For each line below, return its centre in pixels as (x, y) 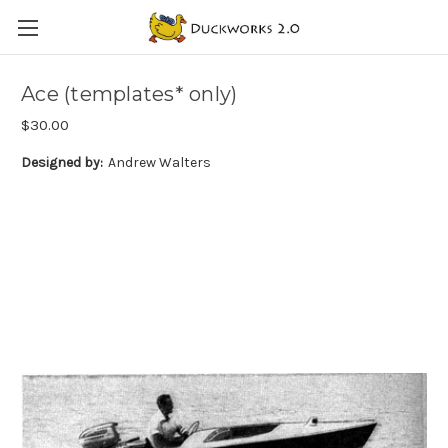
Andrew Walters (159, 162)
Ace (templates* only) (129, 94)
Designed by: (62, 162)
